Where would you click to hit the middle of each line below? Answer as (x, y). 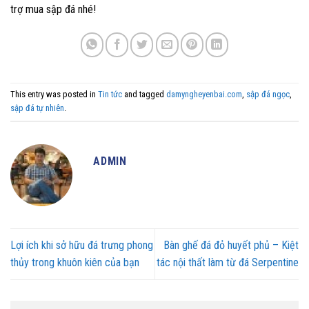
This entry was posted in (54, 94)
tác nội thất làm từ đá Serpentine (228, 263)
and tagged (144, 94)
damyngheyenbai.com (204, 94)
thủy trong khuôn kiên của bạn (75, 263)
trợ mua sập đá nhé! (53, 10)
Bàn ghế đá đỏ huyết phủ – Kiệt (231, 246)
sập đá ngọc (268, 94)
